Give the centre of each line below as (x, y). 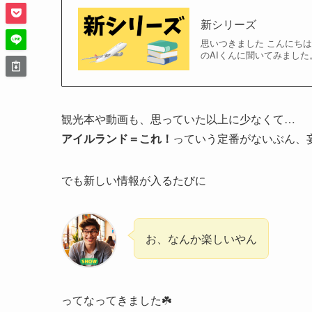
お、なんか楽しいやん (201, 238)
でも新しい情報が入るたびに (134, 180)
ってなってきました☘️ (116, 299)
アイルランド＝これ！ (117, 138)
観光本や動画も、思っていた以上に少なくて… (178, 118)
